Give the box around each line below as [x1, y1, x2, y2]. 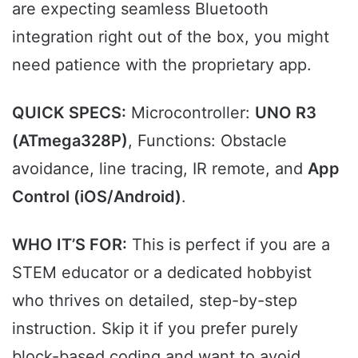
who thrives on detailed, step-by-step [12, 291, 297, 311]
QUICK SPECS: [12, 103, 126, 123]
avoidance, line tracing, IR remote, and [12, 159, 308, 179]
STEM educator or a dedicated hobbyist [12, 263, 312, 283]
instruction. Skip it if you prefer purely [12, 319, 298, 339]
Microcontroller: [126, 103, 255, 123]
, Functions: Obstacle [128, 131, 287, 151]
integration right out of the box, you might [12, 27, 329, 47]
